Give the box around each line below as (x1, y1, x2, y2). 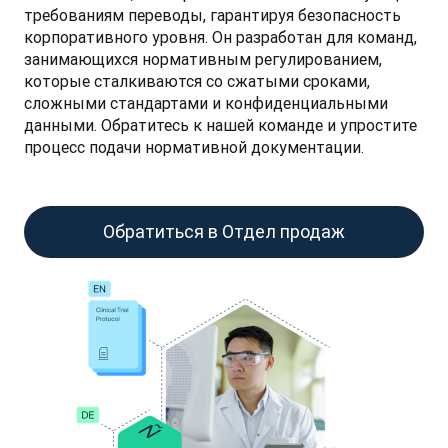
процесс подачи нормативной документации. (24, 137, 364, 157)
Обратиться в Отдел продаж (103, 220, 345, 243)
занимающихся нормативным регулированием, (24, 49, 382, 69)
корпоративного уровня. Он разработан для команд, (24, 27, 417, 47)
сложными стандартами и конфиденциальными (24, 93, 388, 113)
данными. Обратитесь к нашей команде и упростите (24, 115, 417, 135)
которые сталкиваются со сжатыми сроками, (24, 71, 370, 91)
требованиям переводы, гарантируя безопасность (24, 5, 401, 25)
